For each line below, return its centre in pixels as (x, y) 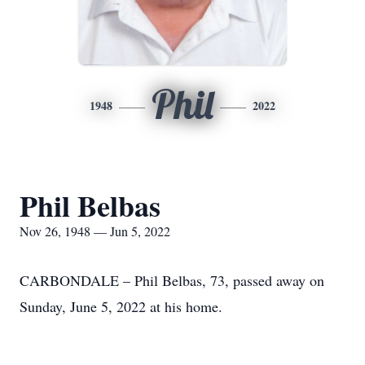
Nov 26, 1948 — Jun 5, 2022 (95, 231)
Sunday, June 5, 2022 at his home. (121, 306)
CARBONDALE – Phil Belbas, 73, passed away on (172, 280)
